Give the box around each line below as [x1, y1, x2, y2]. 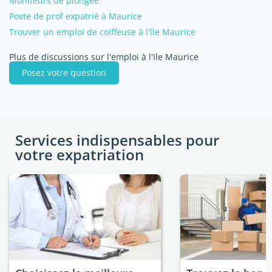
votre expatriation [15, 144, 144, 165]
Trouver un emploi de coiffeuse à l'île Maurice [9, 26, 195, 38]
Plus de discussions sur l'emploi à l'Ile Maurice [9, 51, 199, 63]
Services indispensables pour [15, 130, 219, 150]
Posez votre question [22, 67, 106, 78]
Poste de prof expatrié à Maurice [9, 10, 142, 22]
